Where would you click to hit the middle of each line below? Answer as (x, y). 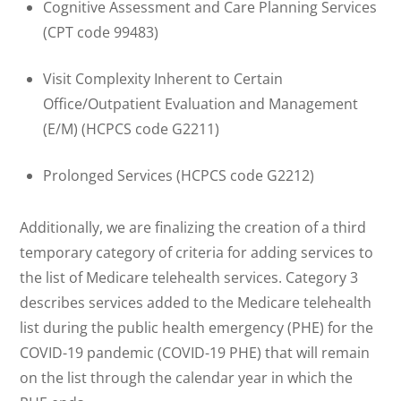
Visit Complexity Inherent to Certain (163, 78)
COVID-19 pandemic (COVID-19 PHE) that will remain (195, 353)
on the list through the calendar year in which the (187, 378)
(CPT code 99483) (101, 32)
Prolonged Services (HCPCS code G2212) (179, 175)
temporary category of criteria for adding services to (197, 253)
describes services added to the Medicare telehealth (196, 303)
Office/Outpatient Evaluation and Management (200, 103)
